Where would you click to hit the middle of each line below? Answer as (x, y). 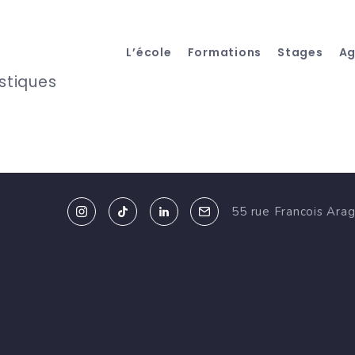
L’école (149, 52)
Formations (224, 52)
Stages (300, 52)
